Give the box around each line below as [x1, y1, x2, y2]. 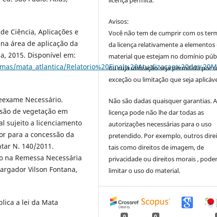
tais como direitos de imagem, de [108, 143, 204, 152]
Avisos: [108, 17, 129, 26]
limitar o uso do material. [108, 166, 181, 175]
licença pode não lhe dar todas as [108, 108, 204, 117]
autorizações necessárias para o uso [108, 120, 212, 129]
